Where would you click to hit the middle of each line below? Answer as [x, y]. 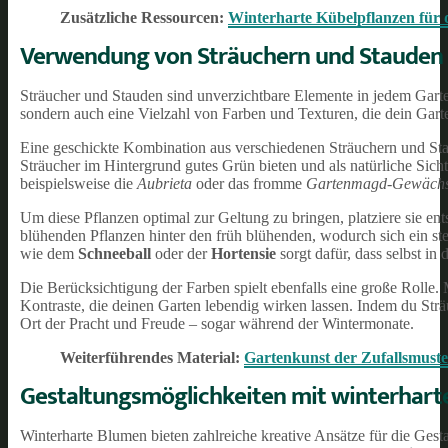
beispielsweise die [78, 184]
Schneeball [114, 254]
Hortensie [243, 254]
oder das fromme [249, 184]
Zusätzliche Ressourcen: [144, 18]
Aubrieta [164, 184]
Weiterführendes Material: [152, 358]
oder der [181, 254]
